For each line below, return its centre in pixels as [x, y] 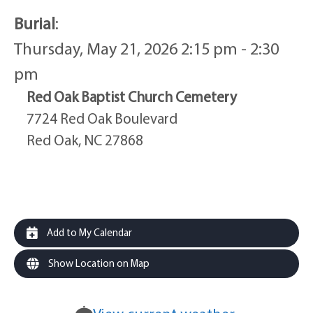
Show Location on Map [98, 263]
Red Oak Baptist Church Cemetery [132, 96]
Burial [35, 23]
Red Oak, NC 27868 [85, 140]
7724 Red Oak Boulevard [102, 118]
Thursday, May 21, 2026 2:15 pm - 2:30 [146, 48]
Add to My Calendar [88, 232]
